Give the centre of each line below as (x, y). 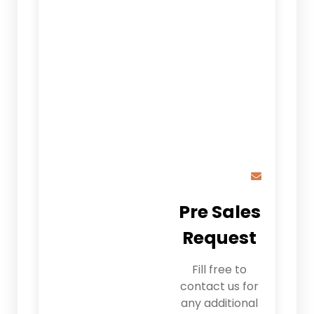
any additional (220, 303)
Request (220, 238)
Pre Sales (219, 212)
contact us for (220, 286)
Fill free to (220, 269)
